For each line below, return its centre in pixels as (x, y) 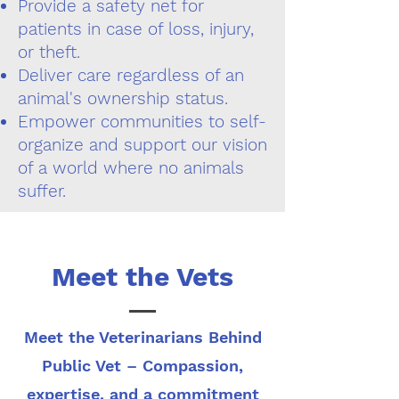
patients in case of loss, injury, (136, 29)
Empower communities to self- (142, 122)
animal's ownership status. (123, 98)
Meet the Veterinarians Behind (142, 337)
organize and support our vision (142, 145)
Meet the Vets (142, 277)
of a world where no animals (131, 168)
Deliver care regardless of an (131, 75)
